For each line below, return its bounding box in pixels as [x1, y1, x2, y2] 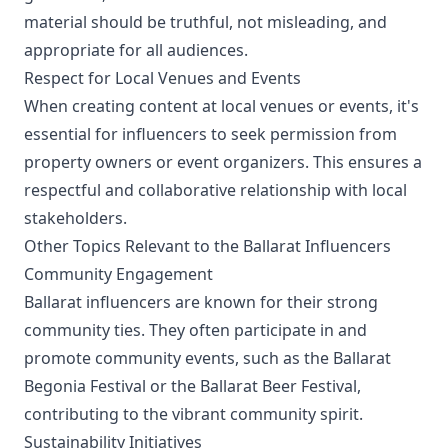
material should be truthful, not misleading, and [24, 11, 387, 33]
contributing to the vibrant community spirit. [24, 403, 363, 425]
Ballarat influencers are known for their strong [24, 291, 378, 313]
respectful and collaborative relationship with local [24, 179, 407, 201]
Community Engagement [24, 263, 213, 285]
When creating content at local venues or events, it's [24, 95, 419, 117]
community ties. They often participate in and [24, 319, 367, 341]
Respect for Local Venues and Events [24, 67, 301, 89]
